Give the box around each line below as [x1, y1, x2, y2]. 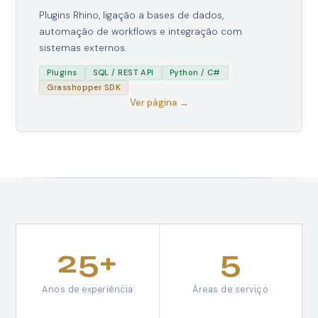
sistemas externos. [39, 41, 128, 55]
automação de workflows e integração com [39, 25, 243, 38]
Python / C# [169, 67, 221, 77]
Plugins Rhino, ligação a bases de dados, [39, 9, 224, 22]
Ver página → [129, 96, 189, 109]
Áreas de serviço [192, 284, 269, 296]
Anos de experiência [42, 284, 133, 296]
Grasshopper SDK [47, 82, 121, 92]
